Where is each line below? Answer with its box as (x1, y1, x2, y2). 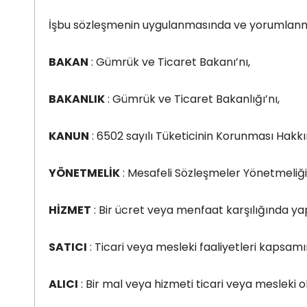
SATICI (49, 238, 87, 255)
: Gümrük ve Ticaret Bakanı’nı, (88, 53, 250, 70)
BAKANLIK (49, 90, 105, 107)
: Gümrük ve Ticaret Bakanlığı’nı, (105, 90, 280, 107)
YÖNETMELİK (49, 164, 120, 181)
